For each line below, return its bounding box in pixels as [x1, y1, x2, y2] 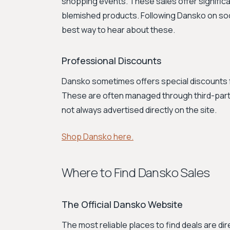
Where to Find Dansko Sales [62, 164, 210, 181]
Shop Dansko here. [62, 131, 133, 142]
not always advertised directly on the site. [62, 104, 217, 116]
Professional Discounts [62, 54, 161, 67]
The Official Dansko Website [62, 198, 183, 210]
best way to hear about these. [62, 24, 175, 35]
